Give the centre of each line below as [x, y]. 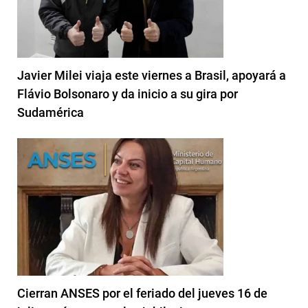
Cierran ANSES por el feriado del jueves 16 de [142, 293]
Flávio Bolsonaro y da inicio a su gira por [128, 93]
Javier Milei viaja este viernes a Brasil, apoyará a [152, 75]
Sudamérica [51, 112]
